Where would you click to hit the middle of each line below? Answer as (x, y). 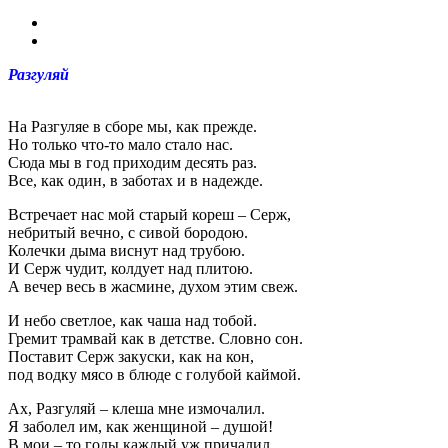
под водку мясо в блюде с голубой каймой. (154, 374)
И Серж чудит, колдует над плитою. (130, 268)
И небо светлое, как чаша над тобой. (132, 320)
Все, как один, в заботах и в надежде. (135, 180)
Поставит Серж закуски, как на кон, (131, 356)
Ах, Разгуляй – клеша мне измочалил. (136, 408)
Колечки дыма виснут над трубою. (126, 250)
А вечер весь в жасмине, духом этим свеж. (153, 286)
